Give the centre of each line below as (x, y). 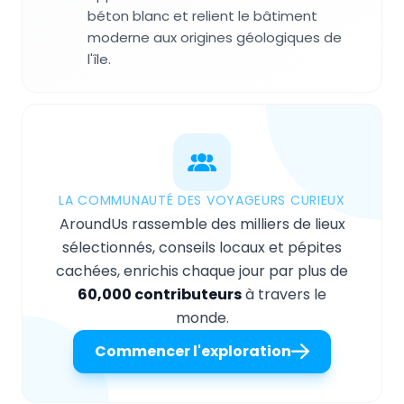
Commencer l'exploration (193, 351)
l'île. (99, 59)
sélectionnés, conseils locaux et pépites (202, 247)
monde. (202, 317)
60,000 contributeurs (160, 294)
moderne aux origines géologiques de (215, 37)
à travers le (284, 294)
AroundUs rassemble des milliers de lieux (202, 224)
